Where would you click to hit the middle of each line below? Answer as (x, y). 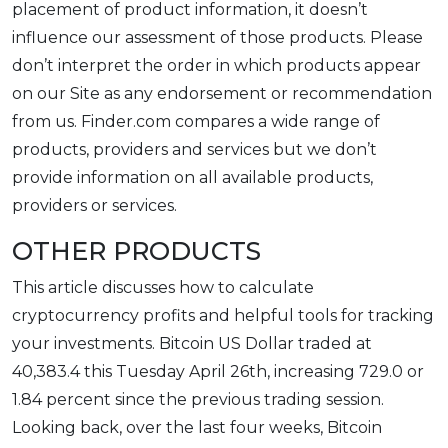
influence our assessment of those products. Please (217, 38)
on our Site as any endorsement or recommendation (222, 94)
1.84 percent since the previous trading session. (198, 400)
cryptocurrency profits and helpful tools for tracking (223, 316)
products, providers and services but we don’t (194, 150)
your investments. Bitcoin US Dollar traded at (192, 344)
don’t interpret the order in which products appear (216, 66)
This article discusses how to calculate (163, 288)
